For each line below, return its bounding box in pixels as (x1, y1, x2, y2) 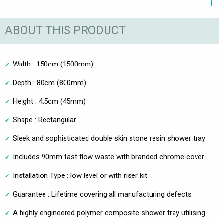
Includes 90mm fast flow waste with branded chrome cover (13, 152, 204, 161)
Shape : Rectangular (13, 115, 76, 124)
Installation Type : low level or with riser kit (13, 171, 147, 180)
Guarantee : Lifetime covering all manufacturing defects (13, 189, 192, 198)
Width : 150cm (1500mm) (13, 59, 93, 68)
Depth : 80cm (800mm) (13, 78, 86, 87)
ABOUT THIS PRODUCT (5, 23, 126, 38)
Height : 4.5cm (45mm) (13, 96, 86, 106)
